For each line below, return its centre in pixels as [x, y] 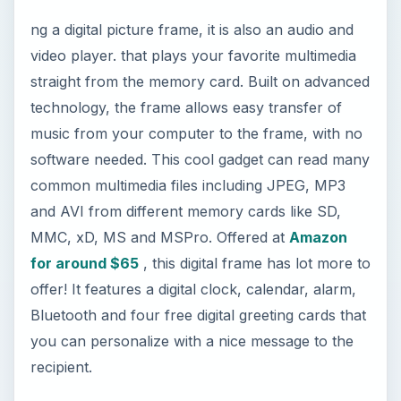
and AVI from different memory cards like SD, [185, 68]
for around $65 [84, 119]
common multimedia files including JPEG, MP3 [188, 42]
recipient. [61, 223]
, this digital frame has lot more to [254, 119]
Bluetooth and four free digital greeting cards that [198, 171]
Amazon [318, 94]
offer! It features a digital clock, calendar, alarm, [193, 145]
